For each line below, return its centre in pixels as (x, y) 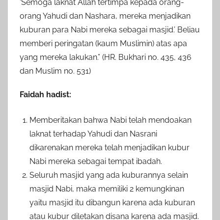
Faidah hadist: (45, 94)
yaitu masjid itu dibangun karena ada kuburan (112, 202)
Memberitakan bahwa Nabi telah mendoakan (110, 120)
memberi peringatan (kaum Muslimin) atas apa (103, 43)
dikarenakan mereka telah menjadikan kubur (110, 147)
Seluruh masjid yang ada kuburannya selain (109, 175)
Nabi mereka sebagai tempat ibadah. (96, 161)
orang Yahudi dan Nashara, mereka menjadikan (105, 16)
